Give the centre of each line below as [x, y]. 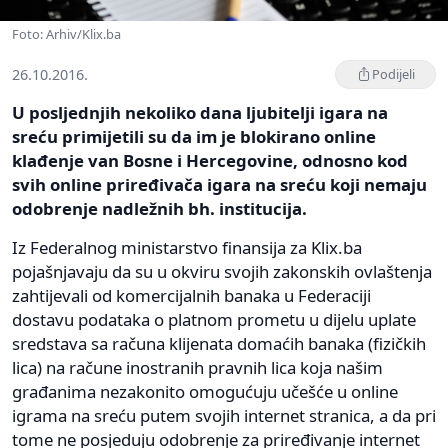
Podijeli [393, 73]
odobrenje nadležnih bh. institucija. [159, 208]
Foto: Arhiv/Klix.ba [66, 33]
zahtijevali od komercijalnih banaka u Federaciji [191, 295]
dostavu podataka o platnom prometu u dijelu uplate [214, 319]
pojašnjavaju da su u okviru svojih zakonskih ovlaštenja [222, 271]
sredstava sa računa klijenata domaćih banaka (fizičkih [219, 343]
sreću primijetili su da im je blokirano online [194, 136]
